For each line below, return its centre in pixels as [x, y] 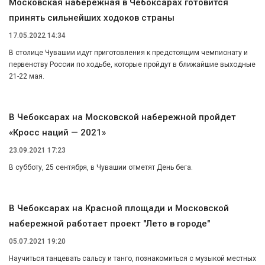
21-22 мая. [27, 77]
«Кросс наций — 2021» [57, 133]
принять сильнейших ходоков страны [92, 18]
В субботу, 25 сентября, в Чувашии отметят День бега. [101, 167]
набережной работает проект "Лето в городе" [109, 223]
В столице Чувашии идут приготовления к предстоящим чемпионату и [128, 53]
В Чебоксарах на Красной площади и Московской [119, 208]
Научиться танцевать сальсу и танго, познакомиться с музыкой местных [132, 258]
